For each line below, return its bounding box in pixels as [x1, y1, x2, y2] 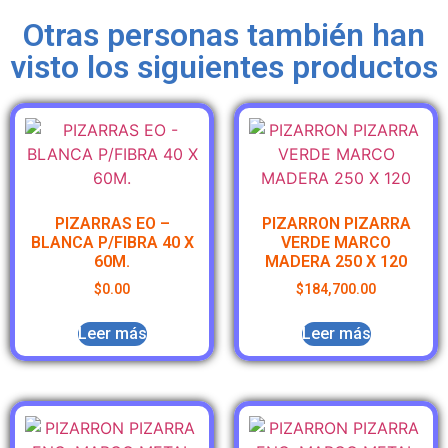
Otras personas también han [23, 16, 425, 55]
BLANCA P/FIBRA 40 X [30, 233, 194, 253]
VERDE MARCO [281, 233, 391, 253]
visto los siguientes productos [10, 48, 438, 87]
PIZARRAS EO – [54, 214, 170, 234]
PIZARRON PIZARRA [261, 214, 411, 234]
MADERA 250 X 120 [265, 252, 407, 272]
